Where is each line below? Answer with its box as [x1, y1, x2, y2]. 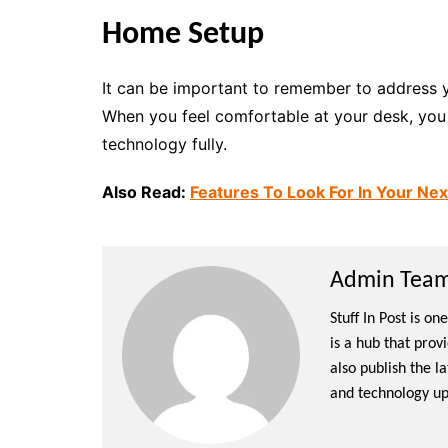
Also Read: [102, 182, 190, 202]
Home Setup [102, 19, 264, 51]
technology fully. [102, 134, 227, 154]
